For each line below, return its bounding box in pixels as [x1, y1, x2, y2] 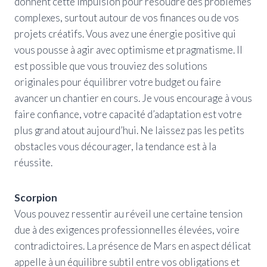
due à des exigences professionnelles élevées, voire [14, 223, 240, 236]
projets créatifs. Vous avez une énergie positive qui [14, 27, 236, 40]
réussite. [14, 156, 52, 169]
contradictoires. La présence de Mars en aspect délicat [14, 239, 251, 252]
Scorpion [14, 191, 57, 204]
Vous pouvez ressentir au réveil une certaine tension [14, 207, 243, 220]
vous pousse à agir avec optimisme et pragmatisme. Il [14, 43, 243, 56]
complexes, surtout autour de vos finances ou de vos [14, 11, 239, 24]
